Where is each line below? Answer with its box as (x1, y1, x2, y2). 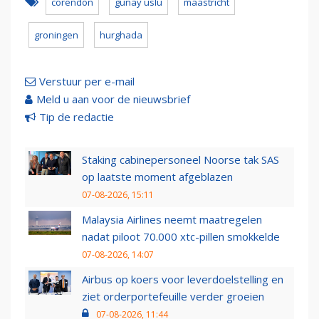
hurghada (100, 28, 142, 42)
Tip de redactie (39, 110, 114, 125)
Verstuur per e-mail (39, 74, 135, 89)
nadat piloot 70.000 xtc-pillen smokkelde (82, 229, 280, 244)
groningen (34, 28, 78, 42)
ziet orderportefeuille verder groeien (82, 289, 264, 304)
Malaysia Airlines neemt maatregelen (82, 212, 262, 227)
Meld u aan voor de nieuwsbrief (36, 92, 190, 107)
